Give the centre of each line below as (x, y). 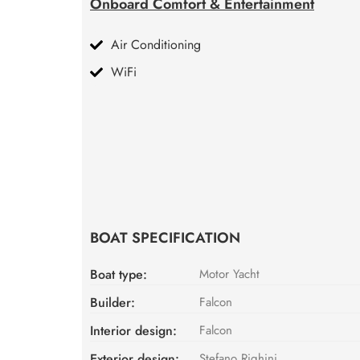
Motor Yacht (230, 274)
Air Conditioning (156, 44)
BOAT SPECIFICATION (165, 237)
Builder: (112, 302)
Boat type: (119, 274)
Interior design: (133, 330)
